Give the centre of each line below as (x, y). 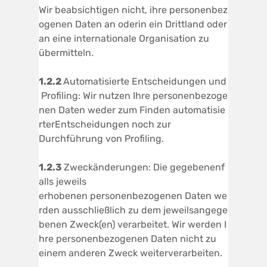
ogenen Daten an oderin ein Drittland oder (133, 24)
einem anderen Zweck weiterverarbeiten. (131, 253)
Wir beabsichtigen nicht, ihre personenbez (133, 10)
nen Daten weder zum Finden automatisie (132, 110)
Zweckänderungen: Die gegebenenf (144, 167)
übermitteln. (66, 52)
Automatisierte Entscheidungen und (145, 81)
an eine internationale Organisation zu (124, 38)
